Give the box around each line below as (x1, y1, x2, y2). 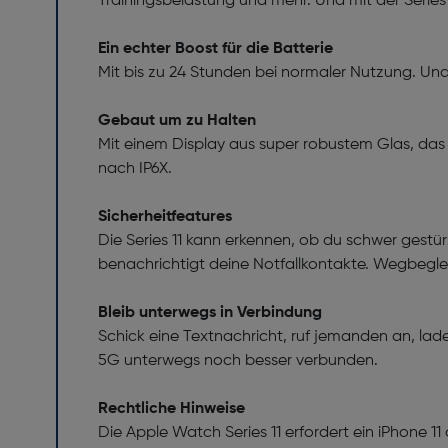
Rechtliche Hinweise (98, 401, 245, 418)
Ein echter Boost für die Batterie (98, 41, 333, 58)
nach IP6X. (98, 161, 172, 178)
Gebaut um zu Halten (98, 113, 256, 130)
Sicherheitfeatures (98, 209, 232, 226)
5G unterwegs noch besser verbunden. (98, 353, 378, 370)
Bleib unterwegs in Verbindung (98, 305, 322, 322)
